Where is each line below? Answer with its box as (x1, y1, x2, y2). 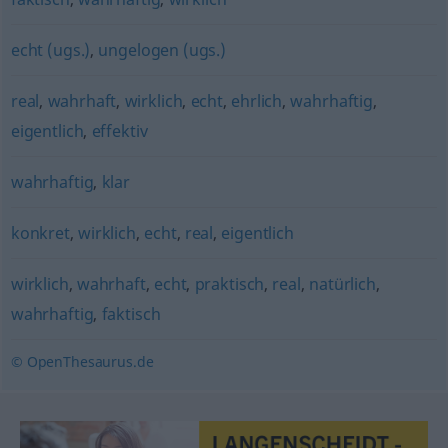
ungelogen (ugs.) (98, 39, 226, 61)
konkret (10, 222, 70, 244)
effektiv (91, 120, 148, 142)
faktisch (101, 303, 161, 325)
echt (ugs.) (10, 39, 91, 61)
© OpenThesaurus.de (10, 352, 154, 371)
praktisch (194, 273, 265, 295)
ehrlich (231, 90, 283, 112)
